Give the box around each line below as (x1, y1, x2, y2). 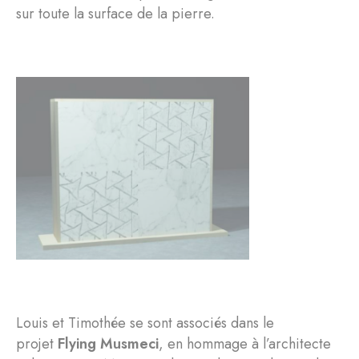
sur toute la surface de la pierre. (16, 2, 215, 24)
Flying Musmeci (58, 333, 159, 355)
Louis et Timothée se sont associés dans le (16, 313, 274, 334)
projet (16, 333, 58, 355)
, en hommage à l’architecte (159, 333, 331, 355)
